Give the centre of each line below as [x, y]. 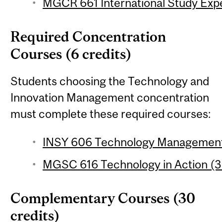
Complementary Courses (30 [103, 198]
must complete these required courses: [111, 114]
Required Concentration [88, 37]
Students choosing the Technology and [110, 81]
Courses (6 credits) [71, 54]
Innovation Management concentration [110, 98]
